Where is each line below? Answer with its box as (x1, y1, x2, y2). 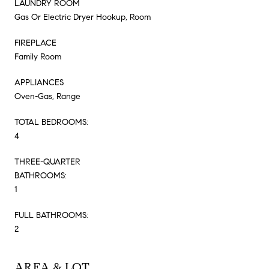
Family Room (14, 51, 61, 62)
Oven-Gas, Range (14, 91, 80, 101)
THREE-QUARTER (14, 156, 80, 167)
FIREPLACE (14, 37, 56, 48)
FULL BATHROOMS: (14, 210, 88, 220)
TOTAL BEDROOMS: (14, 116, 88, 127)
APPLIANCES (14, 77, 64, 88)
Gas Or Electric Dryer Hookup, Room (14, 11, 151, 22)
